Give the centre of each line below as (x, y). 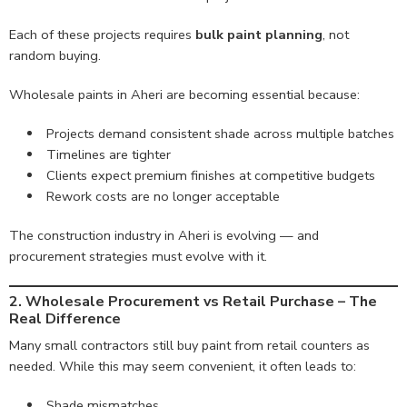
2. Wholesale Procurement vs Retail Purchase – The (193, 302)
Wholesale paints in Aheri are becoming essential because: (184, 95)
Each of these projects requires (102, 35)
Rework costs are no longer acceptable (163, 197)
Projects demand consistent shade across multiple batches (220, 134)
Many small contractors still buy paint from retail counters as (189, 346)
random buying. (55, 56)
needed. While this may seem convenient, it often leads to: (183, 367)
